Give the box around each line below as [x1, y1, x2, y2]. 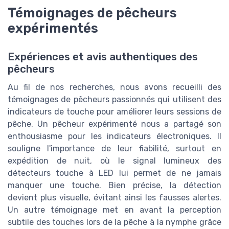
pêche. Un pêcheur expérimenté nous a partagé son [8, 119, 221, 129]
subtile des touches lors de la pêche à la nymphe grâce [8, 217, 221, 227]
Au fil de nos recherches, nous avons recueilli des [8, 82, 221, 93]
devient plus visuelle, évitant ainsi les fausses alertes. [8, 193, 221, 203]
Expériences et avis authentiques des [8, 51, 198, 63]
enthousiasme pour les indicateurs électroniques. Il [8, 131, 221, 142]
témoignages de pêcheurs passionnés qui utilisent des [8, 95, 221, 105]
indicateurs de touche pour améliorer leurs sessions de [8, 107, 221, 117]
